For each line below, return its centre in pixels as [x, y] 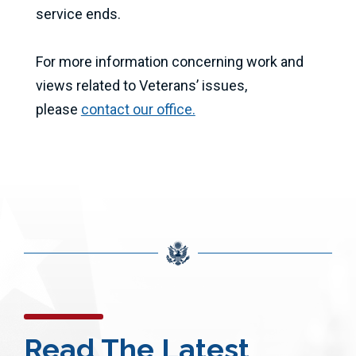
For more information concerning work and [169, 61]
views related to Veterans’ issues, [141, 85]
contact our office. [138, 109]
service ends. [78, 14]
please [58, 109]
